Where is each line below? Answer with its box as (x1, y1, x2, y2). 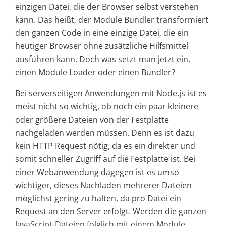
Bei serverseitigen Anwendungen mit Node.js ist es (15, 87, 207, 99)
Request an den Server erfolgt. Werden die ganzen (15, 205, 206, 217)
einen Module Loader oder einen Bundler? (15, 66, 175, 78)
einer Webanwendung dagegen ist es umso (15, 166, 179, 178)
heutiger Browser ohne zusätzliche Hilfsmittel (15, 40, 188, 51)
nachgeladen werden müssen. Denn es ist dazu (15, 127, 194, 138)
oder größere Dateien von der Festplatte (15, 114, 169, 125)
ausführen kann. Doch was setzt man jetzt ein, (15, 53, 190, 65)
